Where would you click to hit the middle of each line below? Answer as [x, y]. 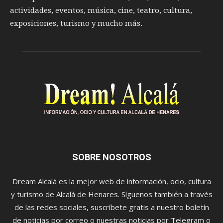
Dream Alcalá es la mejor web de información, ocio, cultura [111, 181]
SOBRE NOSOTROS [111, 157]
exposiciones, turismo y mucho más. [76, 23]
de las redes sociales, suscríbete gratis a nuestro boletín [111, 207]
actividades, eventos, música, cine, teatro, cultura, [101, 10]
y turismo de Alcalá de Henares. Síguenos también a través [111, 194]
